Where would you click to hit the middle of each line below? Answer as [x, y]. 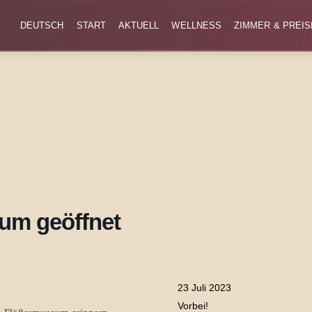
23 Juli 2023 [204, 288]
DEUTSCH [42, 25]
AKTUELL [139, 25]
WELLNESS [197, 25]
